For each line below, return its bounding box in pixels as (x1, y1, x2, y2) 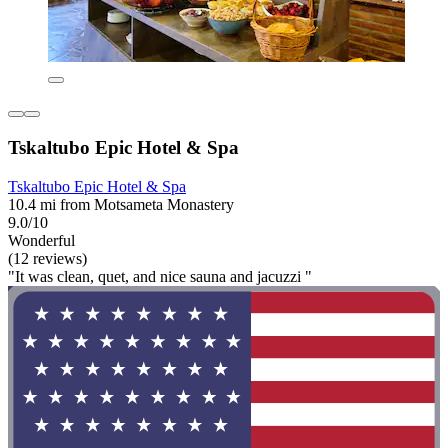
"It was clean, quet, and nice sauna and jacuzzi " (8, 267, 312, 285)
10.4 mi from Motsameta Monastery (8, 195, 234, 213)
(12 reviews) (8, 249, 87, 267)
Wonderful (8, 231, 75, 249)
